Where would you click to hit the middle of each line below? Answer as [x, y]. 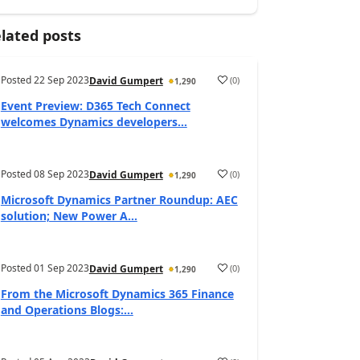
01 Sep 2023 [61, 268]
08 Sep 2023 [61, 174]
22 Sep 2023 [61, 80]
